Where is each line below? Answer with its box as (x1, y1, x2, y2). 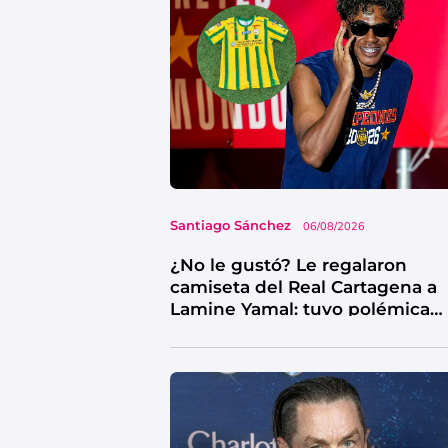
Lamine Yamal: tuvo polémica (170, 298, 430, 319)
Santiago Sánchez (170, 216, 291, 233)
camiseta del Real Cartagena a (170, 276, 437, 297)
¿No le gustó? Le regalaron (170, 254, 407, 275)
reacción (170, 320, 246, 341)
